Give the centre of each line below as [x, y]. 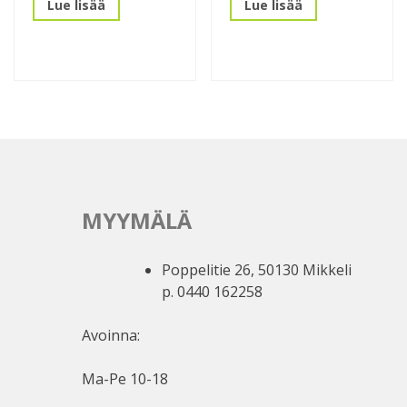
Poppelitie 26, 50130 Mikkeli [256, 270]
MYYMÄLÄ [136, 221]
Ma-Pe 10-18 [124, 379]
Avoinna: [110, 336]
